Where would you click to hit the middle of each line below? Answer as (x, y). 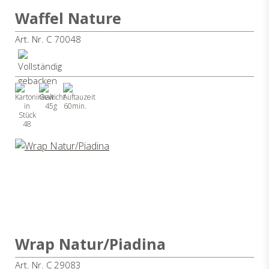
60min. (75, 106)
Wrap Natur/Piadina (90, 243)
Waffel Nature (68, 18)
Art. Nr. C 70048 (48, 39)
